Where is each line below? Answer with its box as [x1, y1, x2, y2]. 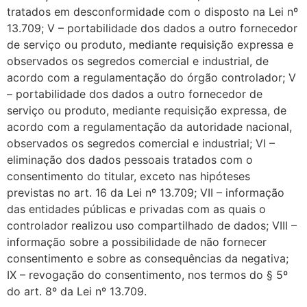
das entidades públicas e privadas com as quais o [7, 201, 266, 216]
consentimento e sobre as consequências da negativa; [7, 251, 288, 265]
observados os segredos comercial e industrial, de [7, 53, 269, 68]
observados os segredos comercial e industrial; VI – [7, 136, 275, 150]
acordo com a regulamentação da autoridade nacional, [7, 119, 292, 134]
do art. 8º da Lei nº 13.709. [7, 284, 147, 298]
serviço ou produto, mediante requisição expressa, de [7, 103, 286, 117]
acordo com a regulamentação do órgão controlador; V [7, 70, 296, 84]
